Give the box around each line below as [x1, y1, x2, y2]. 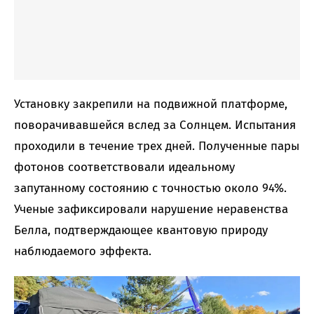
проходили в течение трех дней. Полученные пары [14, 139, 299, 154]
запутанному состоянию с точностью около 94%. [14, 181, 287, 196]
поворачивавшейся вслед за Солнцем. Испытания [14, 118, 296, 133]
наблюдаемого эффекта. [14, 244, 151, 259]
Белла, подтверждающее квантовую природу [14, 223, 268, 238]
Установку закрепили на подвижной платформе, [14, 97, 287, 112]
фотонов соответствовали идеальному [14, 160, 235, 175]
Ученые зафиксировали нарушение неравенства [14, 202, 288, 217]
